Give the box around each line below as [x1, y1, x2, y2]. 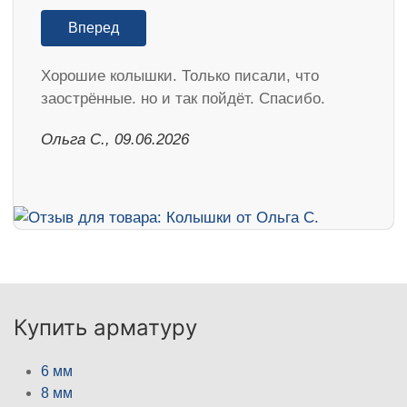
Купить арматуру [14, 313, 197, 341]
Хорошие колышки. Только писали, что [41, 67, 319, 84]
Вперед [68, 20, 119, 35]
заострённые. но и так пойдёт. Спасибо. [41, 90, 325, 107]
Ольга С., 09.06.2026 [41, 131, 189, 148]
